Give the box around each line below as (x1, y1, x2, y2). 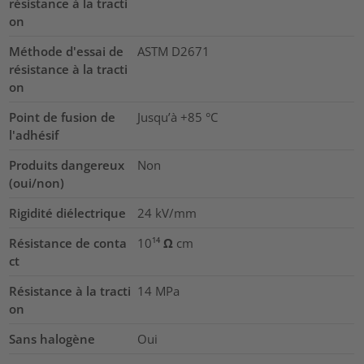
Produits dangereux (9, 156, 125, 173)
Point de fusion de (9, 108, 116, 125)
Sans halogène (9, 330, 96, 347)
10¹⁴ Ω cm (136, 234, 193, 251)
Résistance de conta (9, 234, 128, 251)
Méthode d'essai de (9, 42, 124, 59)
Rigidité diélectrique (9, 204, 127, 221)
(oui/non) (9, 174, 65, 191)
